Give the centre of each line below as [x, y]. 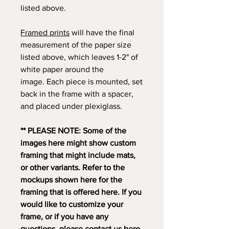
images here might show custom [78, 143]
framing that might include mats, [78, 155]
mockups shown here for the [71, 180]
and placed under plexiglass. [71, 106]
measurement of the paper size [76, 45]
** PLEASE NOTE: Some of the [73, 131]
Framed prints [45, 32]
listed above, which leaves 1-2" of [79, 57]
